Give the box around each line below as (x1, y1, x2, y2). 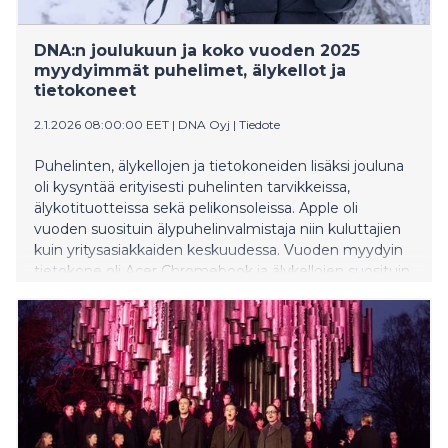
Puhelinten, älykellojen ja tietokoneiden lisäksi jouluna (34, 156, 404, 175)
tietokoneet (34, 80, 136, 100)
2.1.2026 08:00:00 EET (34, 116, 169, 132)
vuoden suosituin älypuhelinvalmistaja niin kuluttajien (34, 219, 401, 238)
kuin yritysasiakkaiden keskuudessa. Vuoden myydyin (34, 240, 403, 259)
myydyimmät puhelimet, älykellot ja (34, 60, 346, 80)
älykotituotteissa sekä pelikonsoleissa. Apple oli (34, 198, 358, 217)
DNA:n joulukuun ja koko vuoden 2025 (34, 40, 360, 60)
